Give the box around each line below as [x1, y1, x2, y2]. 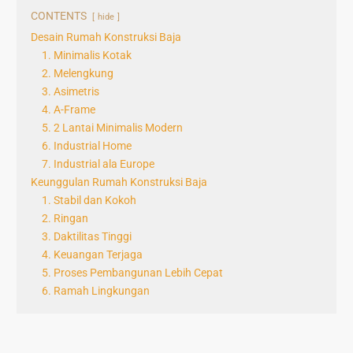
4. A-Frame [42, 103, 95, 117]
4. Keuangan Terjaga [42, 248, 143, 262]
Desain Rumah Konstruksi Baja [31, 31, 181, 44]
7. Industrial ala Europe [42, 158, 154, 171]
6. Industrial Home [42, 139, 132, 153]
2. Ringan [42, 212, 88, 225]
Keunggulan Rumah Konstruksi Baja [31, 176, 207, 189]
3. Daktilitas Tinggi [42, 230, 132, 243]
